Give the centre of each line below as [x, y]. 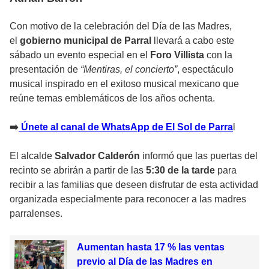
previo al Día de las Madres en [144, 261]
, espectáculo [205, 69]
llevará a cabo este [193, 40]
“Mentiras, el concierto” [129, 69]
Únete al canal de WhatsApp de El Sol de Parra [126, 127]
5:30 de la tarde [180, 170]
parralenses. [36, 213]
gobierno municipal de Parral [86, 40]
